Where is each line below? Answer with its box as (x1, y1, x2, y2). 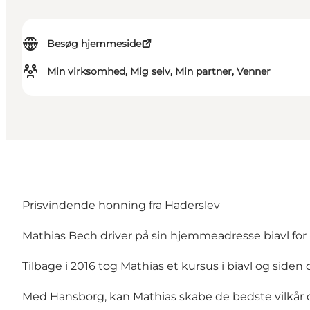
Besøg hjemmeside (47, 37, 141, 51)
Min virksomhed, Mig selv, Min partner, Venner (47, 65, 271, 78)
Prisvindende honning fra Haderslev (22, 199, 220, 212)
